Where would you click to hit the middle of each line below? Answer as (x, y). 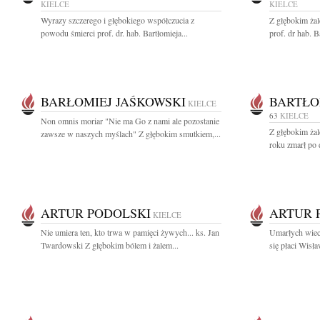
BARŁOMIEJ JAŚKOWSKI (113, 101)
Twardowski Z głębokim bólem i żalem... (110, 245)
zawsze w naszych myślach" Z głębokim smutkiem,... (131, 134)
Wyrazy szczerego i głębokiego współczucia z (117, 20)
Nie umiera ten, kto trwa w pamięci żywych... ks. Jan (130, 232)
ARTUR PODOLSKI (96, 213)
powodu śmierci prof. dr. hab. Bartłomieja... (114, 33)
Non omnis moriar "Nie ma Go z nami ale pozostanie (130, 121)
